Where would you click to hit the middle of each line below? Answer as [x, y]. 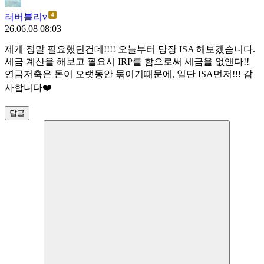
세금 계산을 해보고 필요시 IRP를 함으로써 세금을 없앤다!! [127, 62]
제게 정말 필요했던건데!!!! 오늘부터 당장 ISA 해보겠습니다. [130, 49]
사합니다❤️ [28, 88]
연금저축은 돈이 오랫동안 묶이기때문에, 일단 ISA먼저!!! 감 [129, 74]
